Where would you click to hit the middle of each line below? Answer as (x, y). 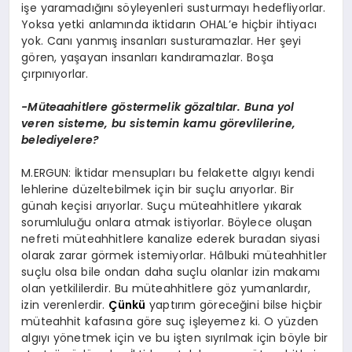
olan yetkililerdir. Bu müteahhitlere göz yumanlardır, (166, 289)
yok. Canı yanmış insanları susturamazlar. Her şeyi (161, 41)
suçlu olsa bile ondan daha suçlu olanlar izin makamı (171, 272)
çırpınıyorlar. (55, 74)
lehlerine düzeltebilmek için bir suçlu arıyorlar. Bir (158, 190)
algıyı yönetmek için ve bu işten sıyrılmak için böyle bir (175, 338)
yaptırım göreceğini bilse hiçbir (234, 305)
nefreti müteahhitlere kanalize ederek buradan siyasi (170, 239)
